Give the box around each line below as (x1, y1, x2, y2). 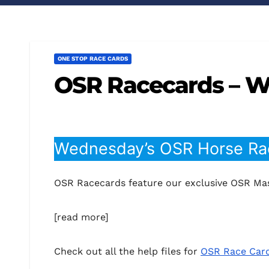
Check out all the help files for (54, 245, 201, 257)
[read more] (54, 211, 109, 223)
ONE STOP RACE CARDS (58, 55, 128, 62)
